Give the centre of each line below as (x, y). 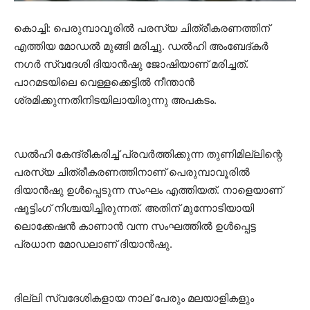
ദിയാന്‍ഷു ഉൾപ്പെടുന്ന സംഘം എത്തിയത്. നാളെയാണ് (148, 190)
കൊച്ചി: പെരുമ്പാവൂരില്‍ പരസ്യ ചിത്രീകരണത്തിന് (142, 28)
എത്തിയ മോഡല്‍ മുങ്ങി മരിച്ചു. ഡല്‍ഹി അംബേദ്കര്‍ (141, 46)
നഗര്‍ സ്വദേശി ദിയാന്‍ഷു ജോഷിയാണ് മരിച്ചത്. (131, 64)
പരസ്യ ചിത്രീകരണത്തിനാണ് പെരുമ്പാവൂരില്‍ (132, 172)
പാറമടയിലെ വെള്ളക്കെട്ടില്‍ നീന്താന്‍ (104, 82)
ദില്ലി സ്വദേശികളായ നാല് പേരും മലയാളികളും (134, 298)
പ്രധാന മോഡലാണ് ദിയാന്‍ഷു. (93, 244)
